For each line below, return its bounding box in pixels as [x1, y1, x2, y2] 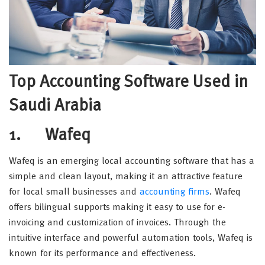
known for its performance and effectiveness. [9, 248, 196, 258]
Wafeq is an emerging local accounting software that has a [9, 156, 255, 166]
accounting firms [140, 187, 209, 197]
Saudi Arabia [9, 98, 101, 115]
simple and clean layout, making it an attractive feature [9, 172, 243, 182]
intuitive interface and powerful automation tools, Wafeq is [9, 233, 253, 243]
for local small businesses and [9, 187, 140, 197]
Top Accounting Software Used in [9, 74, 248, 91]
